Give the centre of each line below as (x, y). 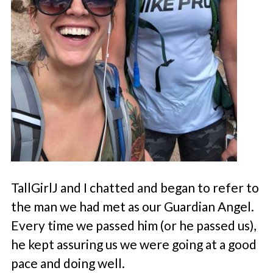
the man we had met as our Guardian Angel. (132, 207)
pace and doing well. (68, 263)
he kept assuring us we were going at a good (133, 244)
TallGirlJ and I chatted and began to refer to (135, 188)
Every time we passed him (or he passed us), (133, 225)
